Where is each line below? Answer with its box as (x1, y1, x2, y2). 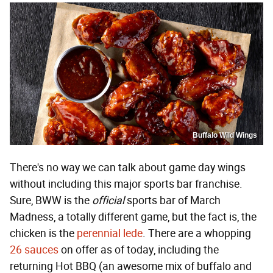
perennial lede (77, 227, 143, 241)
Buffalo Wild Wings (193, 131, 257, 140)
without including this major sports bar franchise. (10, 177, 243, 191)
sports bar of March (124, 194, 221, 208)
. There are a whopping (143, 227, 251, 241)
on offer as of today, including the (58, 243, 219, 257)
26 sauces (10, 243, 58, 257)
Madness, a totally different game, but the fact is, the (10, 210, 257, 224)
